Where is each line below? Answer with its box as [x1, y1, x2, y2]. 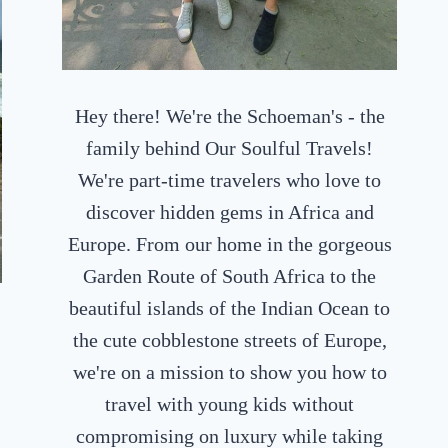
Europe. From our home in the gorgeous [67, 232, 392, 255]
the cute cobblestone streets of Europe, [72, 328, 387, 351]
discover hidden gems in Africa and [85, 200, 374, 223]
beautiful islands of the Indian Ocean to [69, 296, 391, 319]
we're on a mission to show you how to [72, 360, 387, 383]
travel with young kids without [105, 392, 355, 415]
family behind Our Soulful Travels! [86, 136, 374, 159]
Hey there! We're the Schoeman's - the [74, 104, 385, 127]
